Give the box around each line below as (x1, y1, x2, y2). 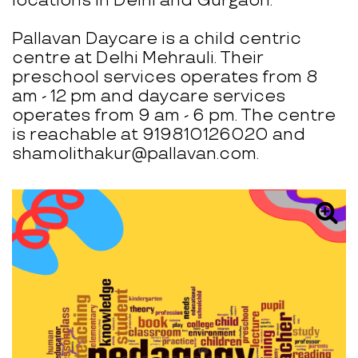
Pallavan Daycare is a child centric (12, 29, 301, 50)
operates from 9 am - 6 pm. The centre (12, 105, 336, 126)
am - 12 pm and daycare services (12, 86, 285, 107)
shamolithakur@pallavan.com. (12, 144, 259, 165)
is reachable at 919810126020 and (12, 125, 305, 145)
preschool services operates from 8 (12, 67, 318, 88)
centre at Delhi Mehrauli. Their (12, 48, 263, 69)
